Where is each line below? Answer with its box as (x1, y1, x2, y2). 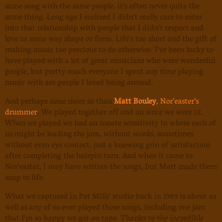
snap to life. (5, 171, 47, 186)
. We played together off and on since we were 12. (37, 106, 203, 121)
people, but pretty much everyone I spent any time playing (5, 65, 203, 80)
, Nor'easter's (156, 95, 199, 110)
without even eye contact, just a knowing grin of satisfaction (5, 138, 210, 154)
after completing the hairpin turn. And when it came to (5, 149, 193, 165)
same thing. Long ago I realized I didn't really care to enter (5, 10, 202, 26)
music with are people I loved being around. (5, 76, 155, 91)
